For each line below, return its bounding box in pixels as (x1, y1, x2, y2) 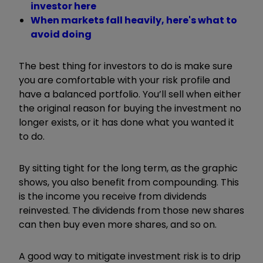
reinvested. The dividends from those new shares (19, 203, 244, 217)
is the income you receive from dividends (19, 189, 207, 203)
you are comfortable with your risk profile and (19, 73, 230, 87)
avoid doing (31, 27, 93, 41)
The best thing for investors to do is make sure (19, 59, 232, 73)
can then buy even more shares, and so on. (19, 217, 217, 231)
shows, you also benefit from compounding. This (19, 175, 239, 189)
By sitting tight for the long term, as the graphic (19, 161, 238, 175)
